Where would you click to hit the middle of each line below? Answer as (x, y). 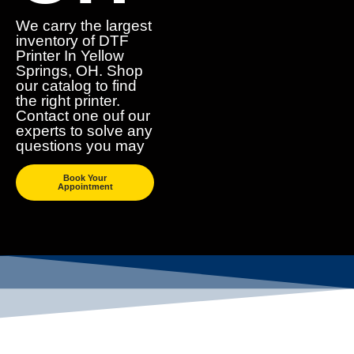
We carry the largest (84, 26)
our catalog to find (76, 86)
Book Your (85, 178)
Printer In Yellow (70, 56)
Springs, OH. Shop (79, 71)
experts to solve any (84, 131)
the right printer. (68, 101)
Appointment (85, 187)
